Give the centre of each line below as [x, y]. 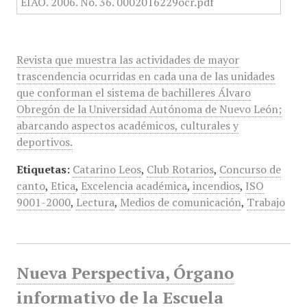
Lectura [95, 202]
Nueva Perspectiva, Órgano [125, 273]
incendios [216, 186]
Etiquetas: [43, 169]
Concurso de [250, 169]
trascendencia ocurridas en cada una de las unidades [145, 76]
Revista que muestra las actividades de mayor [127, 60]
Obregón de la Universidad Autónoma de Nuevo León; [149, 109]
